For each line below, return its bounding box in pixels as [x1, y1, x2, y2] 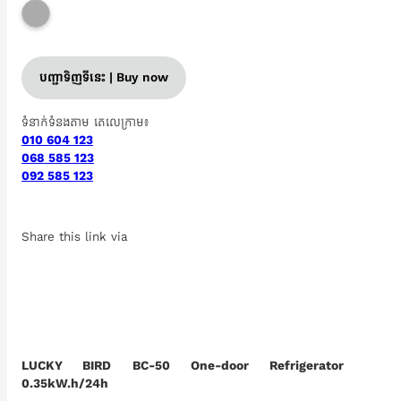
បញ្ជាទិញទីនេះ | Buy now [39, 70, 168, 85]
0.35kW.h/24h [21, 376, 108, 391]
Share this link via [21, 229, 127, 244]
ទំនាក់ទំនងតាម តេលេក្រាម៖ [21, 115, 149, 130]
